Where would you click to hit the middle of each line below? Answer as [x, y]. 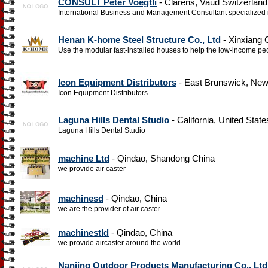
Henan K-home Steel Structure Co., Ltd [139, 40]
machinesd [81, 198]
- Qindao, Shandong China [162, 158]
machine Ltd [84, 158]
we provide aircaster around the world [119, 243]
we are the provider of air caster [109, 209]
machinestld [83, 232]
